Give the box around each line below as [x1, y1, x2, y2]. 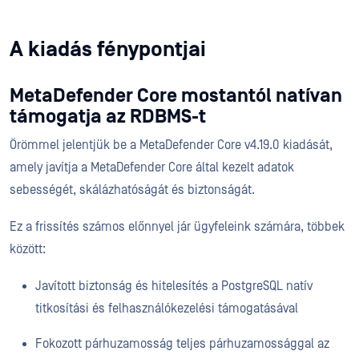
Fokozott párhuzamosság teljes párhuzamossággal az [35, 337, 329, 351]
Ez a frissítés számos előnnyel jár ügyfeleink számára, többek [10, 220, 345, 234]
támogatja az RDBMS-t [10, 106, 206, 128]
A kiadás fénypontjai [10, 37, 206, 62]
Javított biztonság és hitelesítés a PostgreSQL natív [35, 279, 313, 293]
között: [10, 242, 46, 256]
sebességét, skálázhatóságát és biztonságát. [10, 183, 255, 197]
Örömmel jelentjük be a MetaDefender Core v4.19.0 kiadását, [10, 138, 333, 152]
